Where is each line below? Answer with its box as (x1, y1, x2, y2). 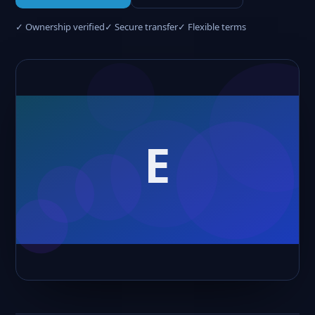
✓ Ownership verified (15, 20, 105, 33)
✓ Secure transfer (105, 20, 178, 33)
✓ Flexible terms (178, 20, 246, 33)
